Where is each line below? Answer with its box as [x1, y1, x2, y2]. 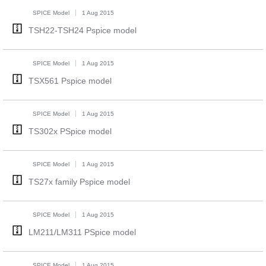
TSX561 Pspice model [28, 76, 112, 85]
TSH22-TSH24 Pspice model [28, 26, 137, 35]
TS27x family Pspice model [28, 177, 130, 186]
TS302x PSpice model [28, 126, 112, 136]
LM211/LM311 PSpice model [28, 227, 136, 237]
